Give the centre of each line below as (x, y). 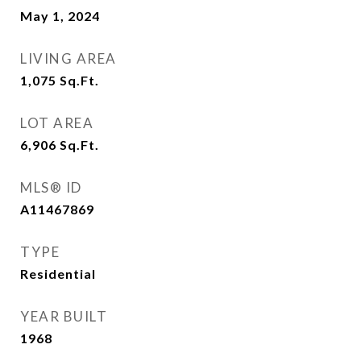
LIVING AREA (68, 58)
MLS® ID (51, 187)
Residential (58, 274)
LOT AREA (57, 123)
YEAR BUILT (64, 316)
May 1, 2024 (60, 16)
